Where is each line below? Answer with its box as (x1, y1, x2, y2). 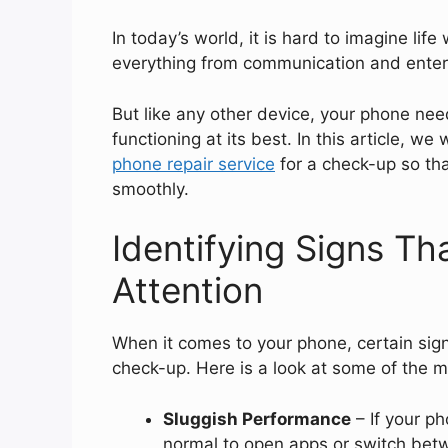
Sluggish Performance (163, 408, 351, 429)
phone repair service (112, 153, 275, 174)
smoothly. (112, 178, 189, 199)
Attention (112, 269, 263, 312)
